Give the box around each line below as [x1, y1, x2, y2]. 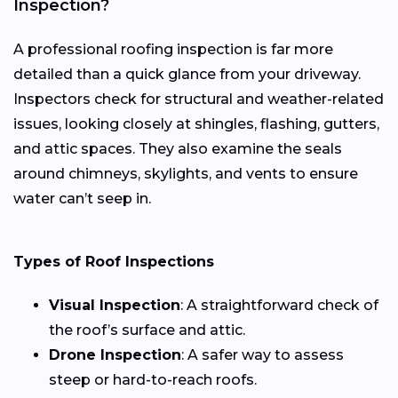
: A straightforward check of [180, 297, 378, 314]
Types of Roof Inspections [13, 253, 214, 271]
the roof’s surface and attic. [49, 322, 245, 339]
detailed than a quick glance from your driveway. [13, 66, 361, 84]
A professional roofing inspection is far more [13, 41, 333, 59]
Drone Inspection [49, 346, 181, 364]
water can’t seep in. [13, 190, 151, 208]
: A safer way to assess [181, 346, 344, 364]
